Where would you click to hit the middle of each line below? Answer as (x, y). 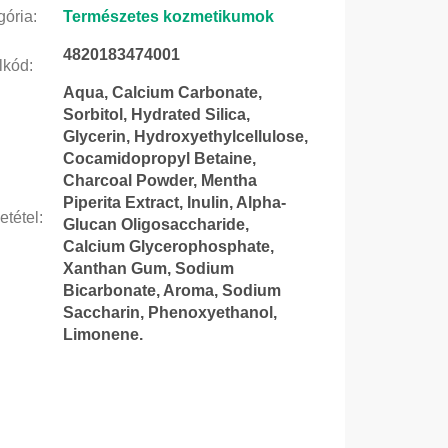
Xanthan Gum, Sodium (148, 268)
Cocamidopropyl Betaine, (159, 158)
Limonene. (102, 334)
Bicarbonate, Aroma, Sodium (171, 290)
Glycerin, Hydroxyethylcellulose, (185, 136)
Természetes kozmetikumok (168, 16)
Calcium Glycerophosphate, (168, 246)
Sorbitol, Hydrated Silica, (156, 114)
